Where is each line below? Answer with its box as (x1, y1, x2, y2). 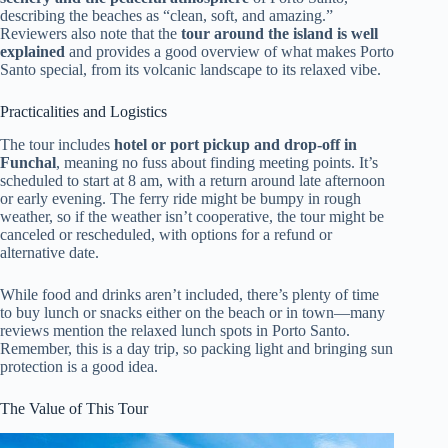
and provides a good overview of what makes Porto (65, 43, 394, 61)
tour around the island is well (181, 25, 378, 43)
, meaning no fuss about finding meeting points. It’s (56, 154, 378, 172)
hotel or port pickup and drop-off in (114, 136, 357, 154)
